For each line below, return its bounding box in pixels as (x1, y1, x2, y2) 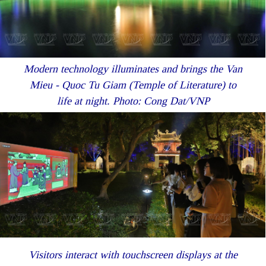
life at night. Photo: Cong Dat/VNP (56, 94, 210, 107)
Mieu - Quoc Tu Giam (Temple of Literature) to (30, 78, 236, 91)
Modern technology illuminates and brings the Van (24, 62, 242, 75)
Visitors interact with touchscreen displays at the (28, 248, 237, 261)
